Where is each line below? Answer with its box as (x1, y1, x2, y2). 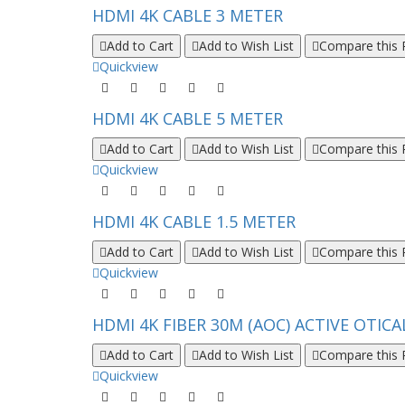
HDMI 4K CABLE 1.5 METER (92, 211, 296, 232)
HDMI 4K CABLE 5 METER (92, 108, 283, 129)
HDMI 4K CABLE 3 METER (92, 5, 283, 26)
